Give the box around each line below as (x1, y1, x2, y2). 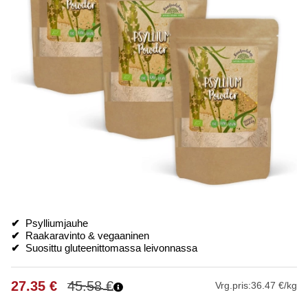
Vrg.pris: (215, 279, 251, 291)
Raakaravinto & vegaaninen (20, 230, 149, 241)
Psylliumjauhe (20, 217, 88, 229)
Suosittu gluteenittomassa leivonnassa (20, 242, 197, 254)
